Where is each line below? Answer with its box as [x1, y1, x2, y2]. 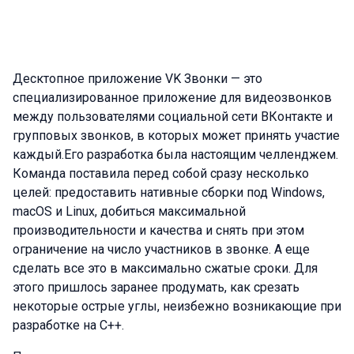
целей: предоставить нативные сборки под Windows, [13, 185, 325, 200]
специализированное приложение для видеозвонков [13, 90, 332, 105]
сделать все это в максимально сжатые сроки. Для [13, 261, 318, 276]
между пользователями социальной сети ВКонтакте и [13, 109, 333, 124]
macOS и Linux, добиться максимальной [13, 204, 246, 219]
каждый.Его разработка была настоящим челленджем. [13, 147, 338, 162]
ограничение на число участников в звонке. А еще [13, 242, 310, 257]
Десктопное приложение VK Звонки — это [13, 71, 262, 86]
